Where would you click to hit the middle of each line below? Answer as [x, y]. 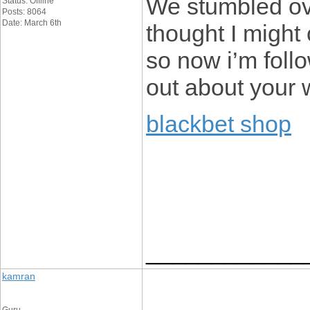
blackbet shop [219, 124]
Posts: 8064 [24, 12]
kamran [19, 276]
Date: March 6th [32, 23]
